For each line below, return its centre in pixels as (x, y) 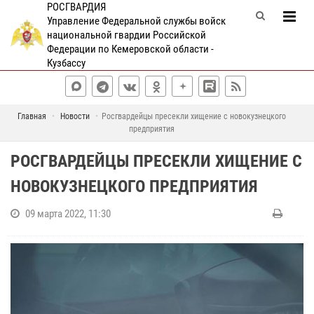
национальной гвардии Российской (126, 35)
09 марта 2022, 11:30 (68, 214)
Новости (75, 116)
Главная (32, 116)
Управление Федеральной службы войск (136, 21)
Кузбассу (66, 63)
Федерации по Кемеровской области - (130, 49)
